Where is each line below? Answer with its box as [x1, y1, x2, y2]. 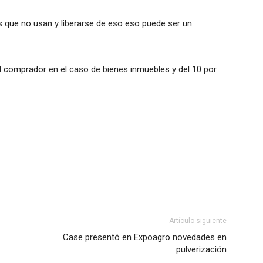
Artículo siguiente [169, 217, 227, 225]
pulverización [176, 244, 227, 255]
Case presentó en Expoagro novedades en [63, 232, 227, 243]
